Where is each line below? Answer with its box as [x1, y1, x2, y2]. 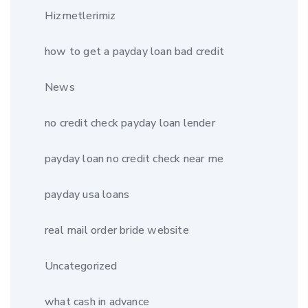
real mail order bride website [45, 222, 189, 238]
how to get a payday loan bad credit [45, 43, 224, 59]
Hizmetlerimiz [45, 8, 116, 23]
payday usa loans [45, 186, 130, 202]
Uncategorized [45, 258, 118, 274]
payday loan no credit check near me [45, 151, 223, 166]
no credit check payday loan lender [45, 115, 215, 131]
